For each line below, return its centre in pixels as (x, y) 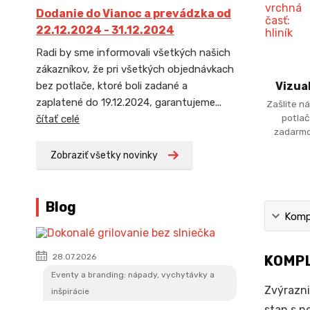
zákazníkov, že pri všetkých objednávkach (135, 69)
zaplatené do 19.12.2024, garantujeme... (129, 102)
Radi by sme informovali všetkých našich (133, 53)
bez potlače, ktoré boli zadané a (112, 86)
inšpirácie (70, 291)
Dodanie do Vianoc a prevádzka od (134, 13)
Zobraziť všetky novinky (104, 155)
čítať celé (58, 119)
